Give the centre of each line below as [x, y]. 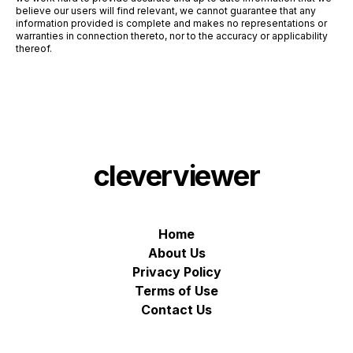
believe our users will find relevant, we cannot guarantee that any [166, 10]
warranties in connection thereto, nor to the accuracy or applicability [172, 35]
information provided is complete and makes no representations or [171, 23]
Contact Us [176, 309]
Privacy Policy [176, 271]
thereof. [34, 48]
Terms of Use [176, 290]
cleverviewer [176, 175]
